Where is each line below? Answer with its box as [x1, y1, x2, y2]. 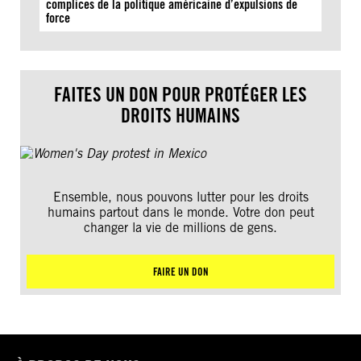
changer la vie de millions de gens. [84, 220, 277, 235]
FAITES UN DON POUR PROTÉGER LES [54, 83, 307, 106]
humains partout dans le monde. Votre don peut [47, 205, 314, 220]
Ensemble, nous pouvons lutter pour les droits [52, 189, 309, 205]
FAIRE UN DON [152, 265, 209, 278]
